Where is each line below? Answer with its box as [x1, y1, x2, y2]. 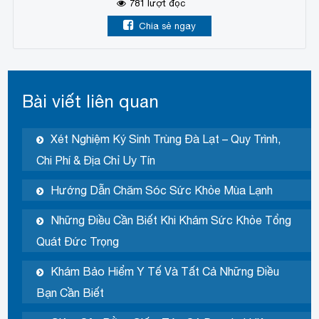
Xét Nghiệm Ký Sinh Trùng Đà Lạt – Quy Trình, [51, 132, 281, 145]
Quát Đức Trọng [36, 234, 120, 248]
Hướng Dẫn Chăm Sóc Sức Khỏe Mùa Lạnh [51, 183, 273, 197]
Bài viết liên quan [22, 90, 159, 111]
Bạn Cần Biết [36, 286, 105, 299]
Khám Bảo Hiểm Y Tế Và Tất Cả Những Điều [51, 264, 280, 278]
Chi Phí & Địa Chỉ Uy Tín [36, 153, 156, 167]
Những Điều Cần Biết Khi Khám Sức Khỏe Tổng [51, 213, 292, 226]
